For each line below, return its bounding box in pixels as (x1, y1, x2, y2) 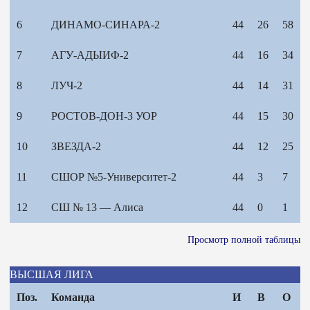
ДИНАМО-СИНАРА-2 (51, 19, 160, 31)
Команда (51, 291, 95, 304)
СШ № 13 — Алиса (51, 201, 143, 214)
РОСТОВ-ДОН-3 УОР (51, 110, 157, 122)
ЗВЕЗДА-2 (51, 140, 101, 153)
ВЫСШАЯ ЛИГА (10, 268, 93, 281)
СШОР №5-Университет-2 (51, 171, 176, 183)
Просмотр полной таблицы (188, 235, 300, 246)
